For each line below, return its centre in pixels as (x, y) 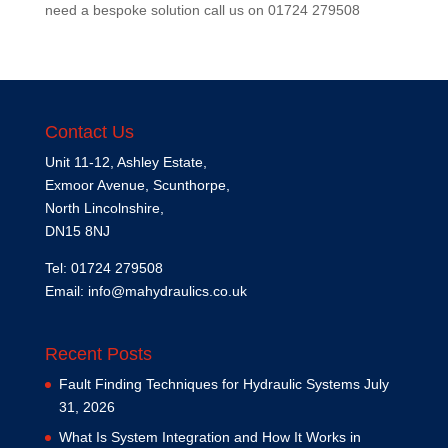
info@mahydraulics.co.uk (167, 291)
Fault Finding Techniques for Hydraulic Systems (209, 383)
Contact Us (89, 132)
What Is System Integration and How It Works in (209, 436)
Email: (66, 291)
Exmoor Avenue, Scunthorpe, (137, 185)
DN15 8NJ (77, 231)
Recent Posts (98, 353)
